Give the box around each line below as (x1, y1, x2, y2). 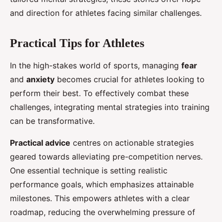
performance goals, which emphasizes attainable (10, 179, 194, 190)
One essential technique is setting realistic (10, 166, 167, 176)
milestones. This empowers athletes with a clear (10, 193, 190, 204)
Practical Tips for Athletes (10, 37, 144, 50)
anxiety (26, 74, 55, 85)
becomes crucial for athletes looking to (55, 74, 205, 85)
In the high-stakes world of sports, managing (10, 60, 181, 71)
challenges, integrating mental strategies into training (10, 102, 210, 112)
